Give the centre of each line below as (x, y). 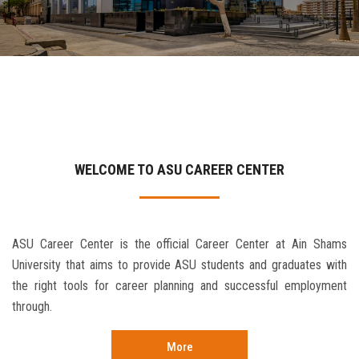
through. (32, 307)
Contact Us (50, 13)
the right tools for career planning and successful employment (179, 286)
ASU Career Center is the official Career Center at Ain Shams (179, 244)
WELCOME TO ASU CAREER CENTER (179, 170)
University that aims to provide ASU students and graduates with (179, 265)
